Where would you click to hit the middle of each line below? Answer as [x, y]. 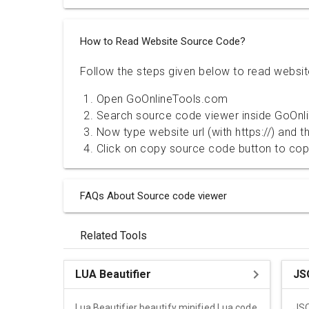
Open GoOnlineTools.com [162, 99]
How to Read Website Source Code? [162, 41]
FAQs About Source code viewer [153, 196]
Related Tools [113, 236]
